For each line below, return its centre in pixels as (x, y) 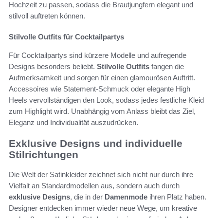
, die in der (87, 197)
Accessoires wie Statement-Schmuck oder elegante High (100, 89)
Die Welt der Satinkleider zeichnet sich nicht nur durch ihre (101, 174)
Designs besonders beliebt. (53, 67)
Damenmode (126, 197)
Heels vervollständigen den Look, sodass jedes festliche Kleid (106, 100)
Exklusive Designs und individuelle (96, 144)
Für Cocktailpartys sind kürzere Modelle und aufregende (98, 55)
